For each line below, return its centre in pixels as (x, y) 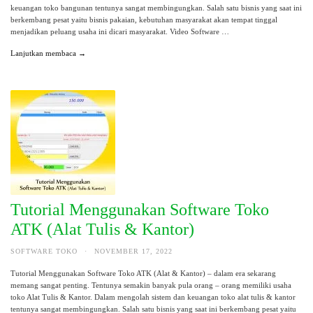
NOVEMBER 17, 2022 (133, 251)
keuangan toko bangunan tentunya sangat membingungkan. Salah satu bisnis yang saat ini (156, 8)
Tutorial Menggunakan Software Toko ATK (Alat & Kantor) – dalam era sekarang (143, 273)
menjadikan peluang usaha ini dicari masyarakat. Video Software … (120, 32)
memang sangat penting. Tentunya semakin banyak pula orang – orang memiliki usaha (151, 285)
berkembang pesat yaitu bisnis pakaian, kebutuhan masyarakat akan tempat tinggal (144, 20)
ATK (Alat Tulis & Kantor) (102, 229)
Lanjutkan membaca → (48, 53)
